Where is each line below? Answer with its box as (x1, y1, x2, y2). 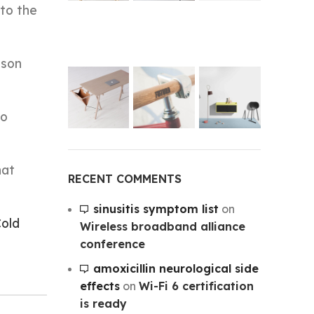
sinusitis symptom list (93, 201, 219, 216)
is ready (79, 296, 127, 310)
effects (79, 278, 120, 293)
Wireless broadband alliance (79, 219, 245, 233)
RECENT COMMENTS (67, 171, 182, 186)
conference (79, 236, 145, 251)
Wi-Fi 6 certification (138, 278, 254, 293)
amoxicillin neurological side (93, 261, 259, 275)
